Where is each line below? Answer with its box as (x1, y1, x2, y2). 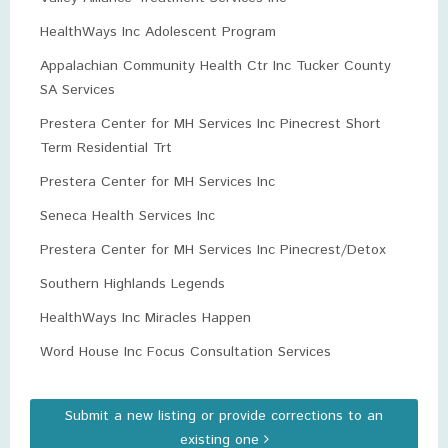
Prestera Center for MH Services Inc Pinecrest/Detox (40, 240, 386, 260)
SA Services (40, 80, 115, 100)
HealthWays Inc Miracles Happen (40, 308, 251, 328)
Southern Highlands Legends (40, 274, 225, 294)
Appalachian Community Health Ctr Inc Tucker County (40, 56, 391, 76)
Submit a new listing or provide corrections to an (65, 406, 383, 426)
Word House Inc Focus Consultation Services (40, 342, 331, 362)
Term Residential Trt (40, 138, 172, 158)
